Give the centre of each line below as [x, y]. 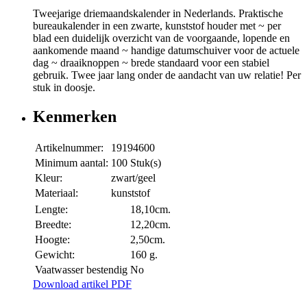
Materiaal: [57, 193]
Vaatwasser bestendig [81, 270]
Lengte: [51, 210]
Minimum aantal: [72, 163]
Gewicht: [55, 255]
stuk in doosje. [64, 88]
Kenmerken [75, 117]
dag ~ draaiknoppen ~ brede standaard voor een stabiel [151, 63]
